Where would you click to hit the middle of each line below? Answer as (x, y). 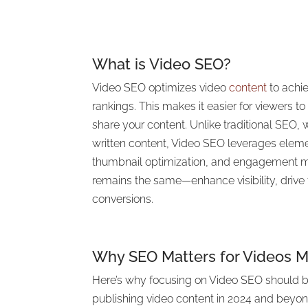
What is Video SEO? (162, 64)
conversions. (123, 199)
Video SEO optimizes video (161, 87)
